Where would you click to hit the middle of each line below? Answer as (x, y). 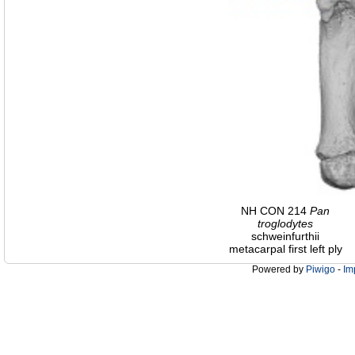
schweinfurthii (285, 237)
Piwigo (321, 270)
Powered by (279, 270)
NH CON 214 (275, 211)
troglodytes (285, 224)
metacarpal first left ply (285, 249)
